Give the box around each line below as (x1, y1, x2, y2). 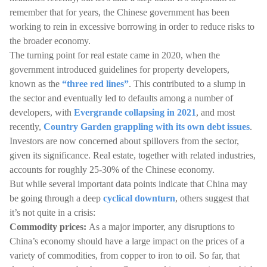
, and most (196, 107, 235, 117)
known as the (10, 79, 62, 89)
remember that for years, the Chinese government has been (10, 7, 229, 17)
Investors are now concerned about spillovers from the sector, (10, 136, 239, 146)
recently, (10, 122, 44, 132)
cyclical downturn (103, 193, 175, 203)
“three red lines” (62, 79, 129, 89)
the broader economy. (10, 36, 93, 46)
